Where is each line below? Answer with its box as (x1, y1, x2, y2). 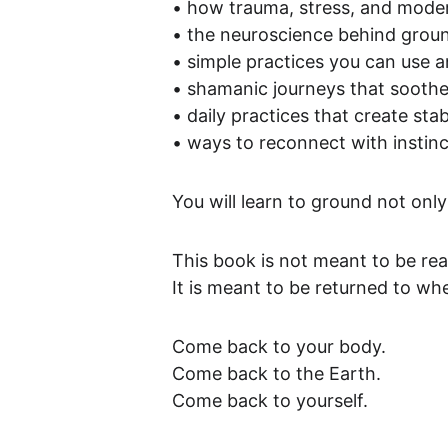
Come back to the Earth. (171, 363, 381, 384)
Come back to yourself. (171, 390, 368, 411)
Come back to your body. (171, 336, 386, 357)
